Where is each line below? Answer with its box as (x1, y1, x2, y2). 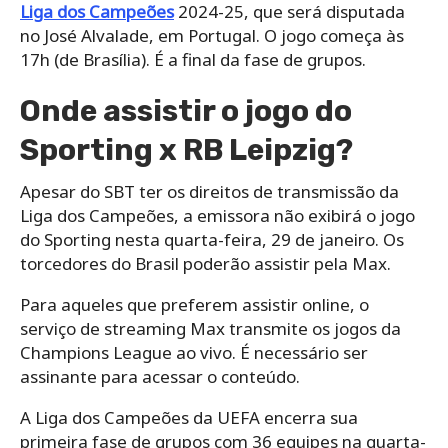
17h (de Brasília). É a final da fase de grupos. (20, 47, 366, 71)
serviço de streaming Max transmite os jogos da (20, 316, 401, 340)
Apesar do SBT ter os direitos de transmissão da (20, 179, 399, 203)
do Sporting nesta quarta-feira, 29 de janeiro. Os (20, 227, 404, 251)
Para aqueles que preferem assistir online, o (20, 292, 369, 316)
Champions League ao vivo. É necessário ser (20, 340, 368, 364)
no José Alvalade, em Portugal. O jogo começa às (20, 23, 404, 47)
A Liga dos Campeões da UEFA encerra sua (20, 405, 358, 429)
